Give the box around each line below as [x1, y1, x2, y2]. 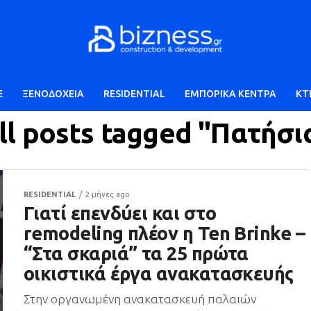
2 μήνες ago [85, 190, 130, 199]
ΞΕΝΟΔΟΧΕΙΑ [22, 88, 84, 99]
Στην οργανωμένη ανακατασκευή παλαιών [24, 292, 256, 305]
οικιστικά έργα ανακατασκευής [24, 263, 294, 284]
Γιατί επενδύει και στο [24, 203, 217, 224]
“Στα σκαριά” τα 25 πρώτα [24, 243, 249, 264]
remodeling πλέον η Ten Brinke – [24, 223, 305, 244]
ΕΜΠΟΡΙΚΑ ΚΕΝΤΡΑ [184, 88, 276, 99]
